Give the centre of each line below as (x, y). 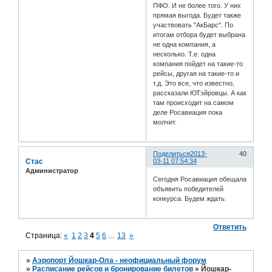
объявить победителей (189, 189)
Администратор (52, 171)
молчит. (165, 122)
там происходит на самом (194, 103)
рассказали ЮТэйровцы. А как (200, 93)
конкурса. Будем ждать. (190, 198)
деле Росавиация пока (188, 113)
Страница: (45, 235)
